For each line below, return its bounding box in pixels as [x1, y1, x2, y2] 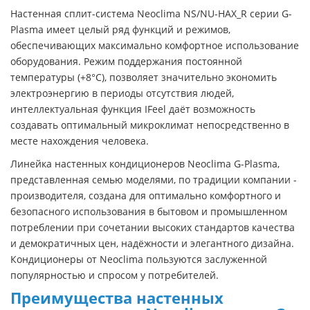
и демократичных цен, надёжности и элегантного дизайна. [10, 236, 294, 250]
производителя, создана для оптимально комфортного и [10, 188, 281, 202]
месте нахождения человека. [10, 134, 149, 147]
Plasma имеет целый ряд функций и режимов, [10, 22, 230, 36]
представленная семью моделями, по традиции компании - [10, 172, 297, 186]
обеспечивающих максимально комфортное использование [10, 38, 299, 52]
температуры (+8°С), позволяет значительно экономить [10, 70, 277, 84]
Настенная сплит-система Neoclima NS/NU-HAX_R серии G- [10, 6, 292, 20]
